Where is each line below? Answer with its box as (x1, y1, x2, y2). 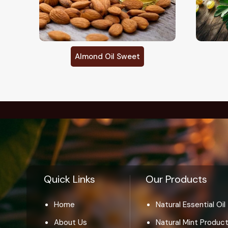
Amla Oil (93, 51, 123, 62)
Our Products (146, 173, 208, 186)
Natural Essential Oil (156, 199, 226, 210)
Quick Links (44, 173, 95, 186)
